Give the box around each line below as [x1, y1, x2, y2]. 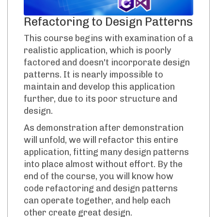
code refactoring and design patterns [24, 183, 178, 194]
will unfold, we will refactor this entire [24, 135, 178, 146]
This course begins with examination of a [24, 33, 193, 44]
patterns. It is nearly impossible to [24, 69, 163, 80]
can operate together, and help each [24, 195, 170, 206]
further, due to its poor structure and [24, 93, 177, 105]
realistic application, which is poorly [24, 45, 171, 56]
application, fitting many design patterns [24, 147, 189, 158]
